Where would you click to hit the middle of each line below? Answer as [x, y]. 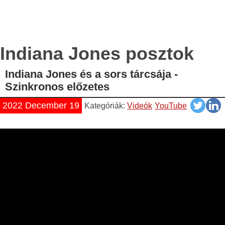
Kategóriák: [106, 105]
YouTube [171, 105]
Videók [140, 105]
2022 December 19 [41, 105]
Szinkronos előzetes [57, 86]
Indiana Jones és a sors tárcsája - [91, 74]
